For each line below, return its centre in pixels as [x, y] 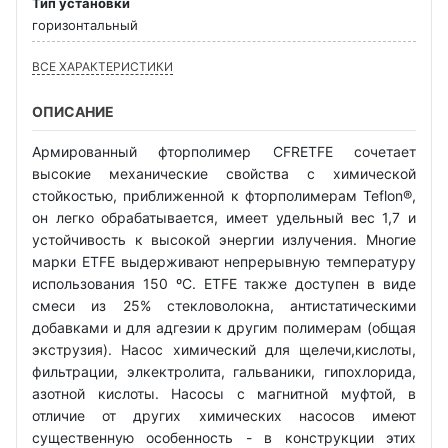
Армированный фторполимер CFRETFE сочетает [224, 151]
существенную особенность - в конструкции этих [224, 437]
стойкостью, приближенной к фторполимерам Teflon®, [224, 195]
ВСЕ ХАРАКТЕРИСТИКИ [102, 66]
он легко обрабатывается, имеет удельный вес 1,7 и [224, 217]
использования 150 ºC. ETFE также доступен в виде [224, 283]
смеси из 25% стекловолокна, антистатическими [224, 305]
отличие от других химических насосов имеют [224, 415]
